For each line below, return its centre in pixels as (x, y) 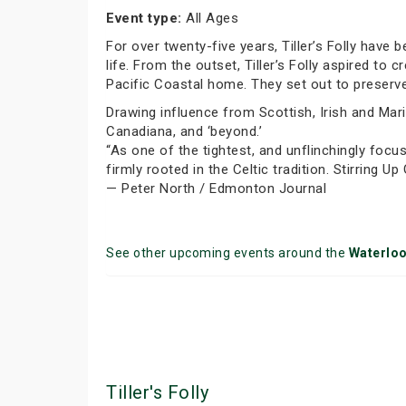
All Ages (210, 18)
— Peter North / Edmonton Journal (216, 188)
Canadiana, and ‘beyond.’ (184, 131)
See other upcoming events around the (227, 253)
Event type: (144, 18)
